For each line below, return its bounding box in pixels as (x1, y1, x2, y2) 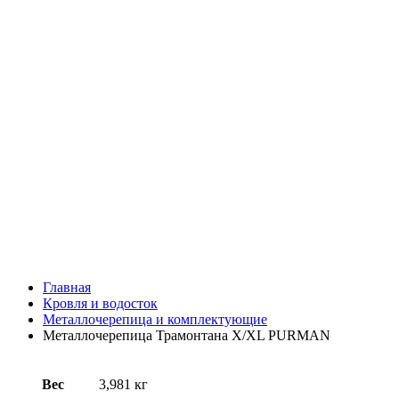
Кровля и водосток (43, 296, 158, 311)
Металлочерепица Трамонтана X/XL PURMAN (43, 328, 330, 343)
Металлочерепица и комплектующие (43, 312, 267, 327)
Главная (43, 280, 91, 295)
